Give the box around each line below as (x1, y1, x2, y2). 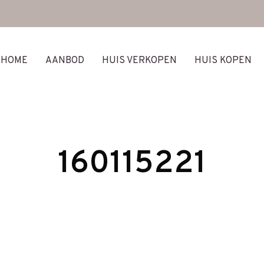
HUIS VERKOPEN (102, 54, 177, 67)
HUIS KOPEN (194, 54, 252, 67)
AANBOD (45, 54, 84, 67)
